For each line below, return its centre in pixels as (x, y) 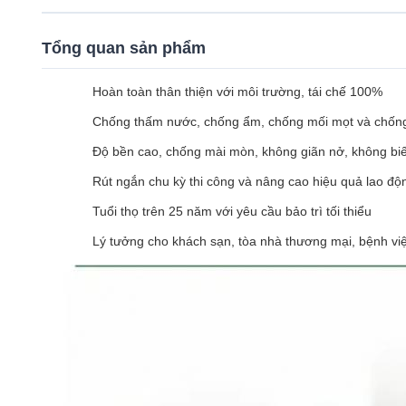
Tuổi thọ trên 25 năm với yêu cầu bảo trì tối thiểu (232, 211)
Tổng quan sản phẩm (124, 48)
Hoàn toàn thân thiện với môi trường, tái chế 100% (237, 92)
